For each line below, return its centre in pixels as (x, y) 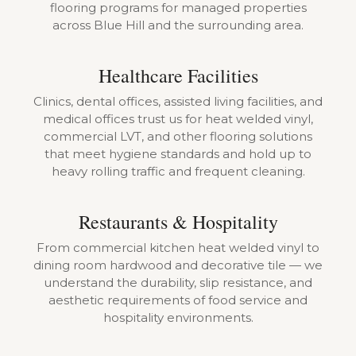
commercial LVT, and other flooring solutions (178, 136)
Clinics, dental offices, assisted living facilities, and (178, 101)
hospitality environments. (178, 317)
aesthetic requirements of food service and (178, 300)
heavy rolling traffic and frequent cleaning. (178, 171)
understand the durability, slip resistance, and (178, 282)
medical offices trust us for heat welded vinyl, (178, 119)
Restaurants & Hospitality (178, 222)
